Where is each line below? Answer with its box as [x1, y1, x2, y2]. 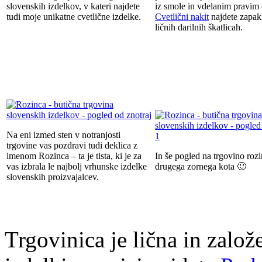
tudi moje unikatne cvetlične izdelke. [6, 12, 141, 22]
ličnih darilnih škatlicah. [155, 22, 243, 33]
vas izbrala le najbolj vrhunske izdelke [6, 161, 147, 172]
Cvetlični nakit [155, 12, 209, 22]
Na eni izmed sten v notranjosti [6, 130, 120, 140]
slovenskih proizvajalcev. [6, 172, 99, 182]
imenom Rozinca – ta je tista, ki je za [6, 151, 142, 161]
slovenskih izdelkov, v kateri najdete [6, 1, 140, 12]
